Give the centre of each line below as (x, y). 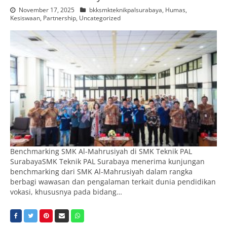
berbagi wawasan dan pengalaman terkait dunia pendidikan (113, 182)
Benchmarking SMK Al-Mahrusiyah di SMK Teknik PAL (101, 152)
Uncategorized (100, 18)
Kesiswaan (25, 18)
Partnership (60, 18)
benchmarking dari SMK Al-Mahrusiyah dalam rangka (101, 172)
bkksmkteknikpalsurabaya (126, 10)
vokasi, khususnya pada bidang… (66, 192)
